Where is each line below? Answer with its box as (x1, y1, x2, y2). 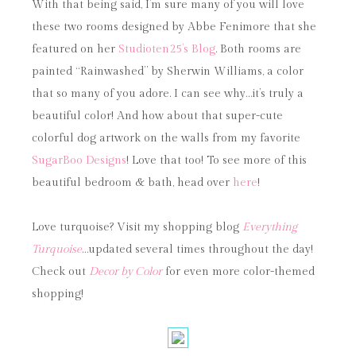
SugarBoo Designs (32, 154, 126, 167)
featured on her (32, 43, 118, 56)
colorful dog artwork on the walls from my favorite (32, 132, 300, 145)
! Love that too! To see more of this (126, 154, 307, 167)
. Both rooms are (215, 43, 301, 56)
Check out (32, 265, 89, 278)
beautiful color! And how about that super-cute (32, 110, 283, 122)
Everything (242, 221, 297, 234)
